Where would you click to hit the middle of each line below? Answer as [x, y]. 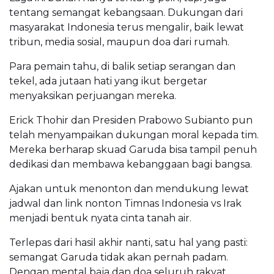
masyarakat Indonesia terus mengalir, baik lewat [127, 28]
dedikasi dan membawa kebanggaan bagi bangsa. [131, 165]
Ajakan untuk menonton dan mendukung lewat [129, 189]
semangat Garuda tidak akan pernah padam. [119, 257]
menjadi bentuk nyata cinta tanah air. [100, 218]
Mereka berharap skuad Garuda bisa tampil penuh [133, 150]
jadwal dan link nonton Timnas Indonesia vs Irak [125, 204]
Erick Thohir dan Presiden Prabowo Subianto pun [131, 120]
